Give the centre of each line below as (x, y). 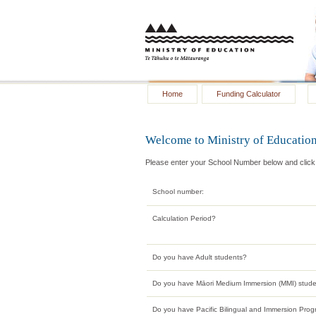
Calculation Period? (184, 218)
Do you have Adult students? (200, 257)
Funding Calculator (249, 94)
